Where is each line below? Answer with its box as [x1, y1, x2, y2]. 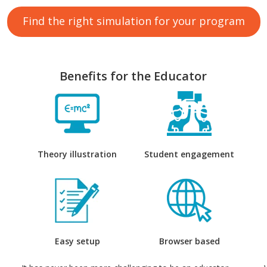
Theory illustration [38, 148, 117, 160]
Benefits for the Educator [60, 68, 207, 85]
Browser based [159, 235, 220, 247]
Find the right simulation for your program [22, 14, 245, 29]
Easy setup [54, 235, 100, 247]
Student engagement [144, 148, 235, 160]
